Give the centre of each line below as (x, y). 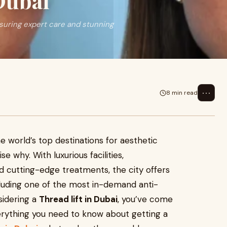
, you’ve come (145, 199)
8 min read (182, 92)
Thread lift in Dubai (78, 199)
